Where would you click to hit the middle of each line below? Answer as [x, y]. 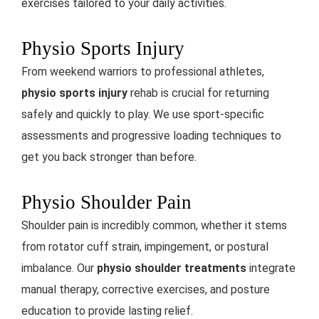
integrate [271, 268]
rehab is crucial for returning [198, 93]
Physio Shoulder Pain [106, 202]
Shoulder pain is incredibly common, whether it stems [154, 225]
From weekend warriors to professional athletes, [143, 71]
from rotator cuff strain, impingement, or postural [145, 246]
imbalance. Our [59, 268]
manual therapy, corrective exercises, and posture [146, 289]
